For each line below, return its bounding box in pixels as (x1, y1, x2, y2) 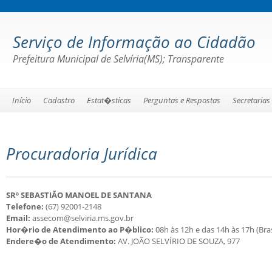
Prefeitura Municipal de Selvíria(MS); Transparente (13, 52, 224, 66)
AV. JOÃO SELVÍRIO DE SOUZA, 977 (116, 236, 240, 246)
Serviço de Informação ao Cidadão (13, 31, 256, 53)
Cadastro (43, 95, 75, 106)
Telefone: (6, 201, 44, 212)
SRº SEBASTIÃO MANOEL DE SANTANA (6, 189, 152, 200)
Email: (6, 212, 30, 223)
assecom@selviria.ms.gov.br (30, 212, 134, 223)
